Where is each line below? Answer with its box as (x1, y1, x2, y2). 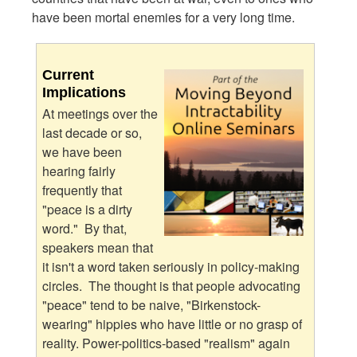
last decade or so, (42, 124, 143, 143)
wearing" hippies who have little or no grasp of (42, 315, 303, 334)
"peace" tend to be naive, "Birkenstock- (42, 296, 261, 315)
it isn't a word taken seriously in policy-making (42, 257, 300, 277)
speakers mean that (42, 238, 154, 257)
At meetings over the (42, 104, 159, 124)
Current (42, 66, 95, 83)
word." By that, (42, 219, 127, 238)
